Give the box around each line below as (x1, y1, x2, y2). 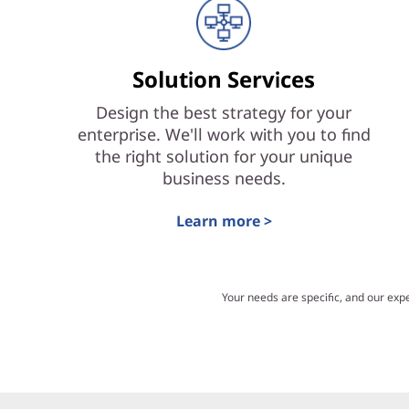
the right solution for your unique (95, 145, 353, 167)
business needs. (162, 167, 286, 189)
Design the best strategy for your (96, 101, 352, 123)
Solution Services (132, 64, 316, 94)
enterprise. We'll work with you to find (77, 123, 371, 145)
